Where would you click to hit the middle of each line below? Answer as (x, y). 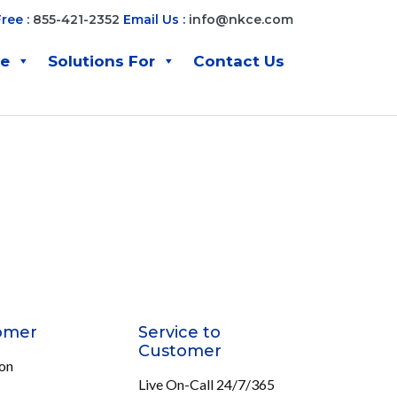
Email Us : (156, 19)
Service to (179, 333)
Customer (180, 351)
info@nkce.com (241, 19)
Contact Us (239, 61)
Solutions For (101, 61)
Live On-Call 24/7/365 (206, 385)
